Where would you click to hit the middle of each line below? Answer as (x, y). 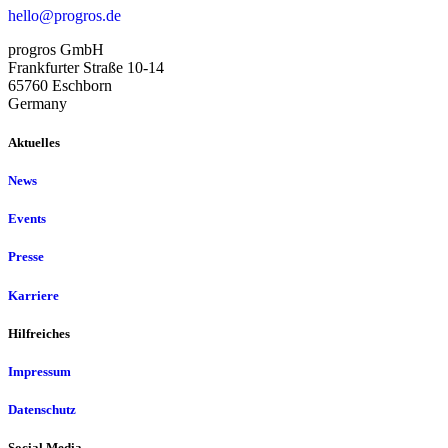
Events (27, 219)
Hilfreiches (39, 333)
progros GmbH (56, 49)
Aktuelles (34, 142)
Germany (37, 103)
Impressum (39, 371)
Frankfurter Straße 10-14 (86, 67)
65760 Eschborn (60, 85)
